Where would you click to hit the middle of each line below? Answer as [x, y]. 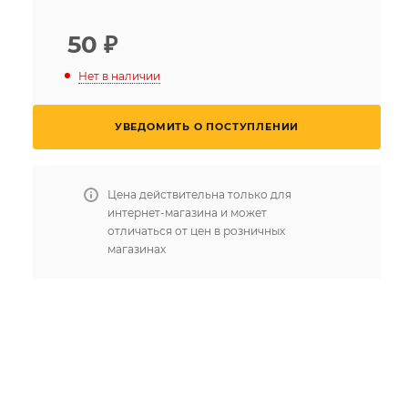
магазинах [137, 249]
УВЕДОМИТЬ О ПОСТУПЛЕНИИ [207, 126]
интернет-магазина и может [187, 212]
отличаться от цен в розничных [196, 230]
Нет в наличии [119, 76]
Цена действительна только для [199, 194]
